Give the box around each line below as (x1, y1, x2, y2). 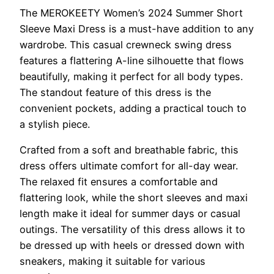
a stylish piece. (20, 117, 90, 130)
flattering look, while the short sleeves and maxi (20, 191, 248, 204)
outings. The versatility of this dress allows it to (20, 223, 245, 235)
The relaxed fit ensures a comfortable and (20, 175, 218, 188)
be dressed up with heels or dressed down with (20, 239, 245, 251)
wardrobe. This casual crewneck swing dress (20, 38, 232, 51)
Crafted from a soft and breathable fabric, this (20, 143, 239, 156)
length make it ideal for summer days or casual (20, 207, 240, 220)
